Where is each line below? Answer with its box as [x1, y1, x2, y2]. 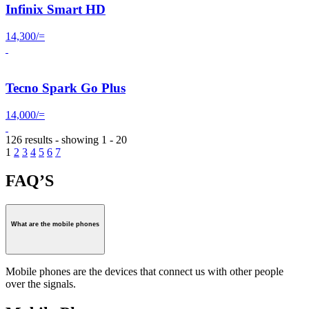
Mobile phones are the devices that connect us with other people [6, 266, 283, 277]
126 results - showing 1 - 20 [6, 133, 127, 146]
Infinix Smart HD [6, 2, 106, 17]
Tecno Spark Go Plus [6, 80, 126, 95]
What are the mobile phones [11, 221, 99, 228]
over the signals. [6, 278, 76, 290]
